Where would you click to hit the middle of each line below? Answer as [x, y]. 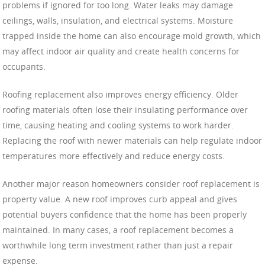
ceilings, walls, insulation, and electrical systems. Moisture [118, 21]
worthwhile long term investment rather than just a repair [118, 245]
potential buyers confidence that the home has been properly [125, 215]
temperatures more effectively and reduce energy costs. [114, 156]
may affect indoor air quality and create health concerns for [121, 51]
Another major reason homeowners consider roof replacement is [131, 184]
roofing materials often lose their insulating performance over [125, 110]
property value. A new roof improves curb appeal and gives [120, 199]
